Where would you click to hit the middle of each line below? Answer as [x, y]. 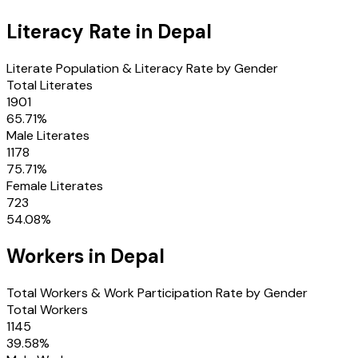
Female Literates [55, 185]
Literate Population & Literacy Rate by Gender [142, 68]
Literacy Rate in [82, 31]
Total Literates [50, 85]
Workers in [58, 256]
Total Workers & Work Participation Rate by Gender [157, 292]
